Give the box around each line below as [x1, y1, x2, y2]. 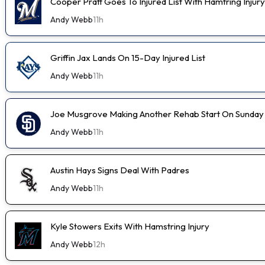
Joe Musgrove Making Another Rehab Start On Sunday [50, 108, 264, 119]
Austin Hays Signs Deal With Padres [50, 164, 189, 176]
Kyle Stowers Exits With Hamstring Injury [50, 220, 209, 232]
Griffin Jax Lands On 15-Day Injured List [50, 51, 205, 63]
